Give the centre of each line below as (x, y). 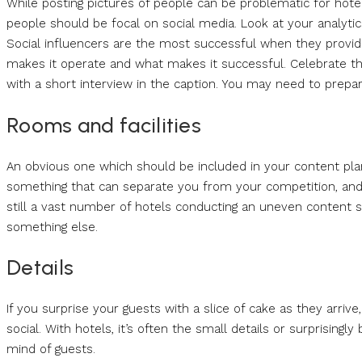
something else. (52, 227)
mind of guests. (51, 349)
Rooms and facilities (104, 125)
